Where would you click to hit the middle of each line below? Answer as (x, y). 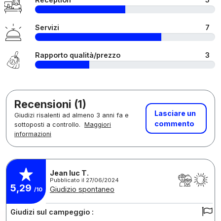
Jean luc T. (69, 173)
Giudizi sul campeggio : (52, 212)
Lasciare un (175, 113)
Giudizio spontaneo (82, 189)
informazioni (33, 134)
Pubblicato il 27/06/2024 (84, 180)
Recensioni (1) (50, 104)
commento (175, 123)
